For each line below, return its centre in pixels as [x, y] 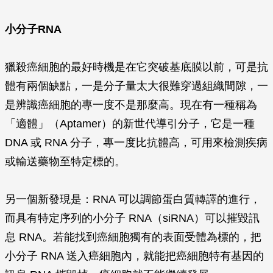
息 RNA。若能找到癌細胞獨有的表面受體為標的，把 [133, 237]
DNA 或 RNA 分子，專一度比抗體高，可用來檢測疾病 [136, 143]
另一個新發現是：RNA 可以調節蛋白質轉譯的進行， [133, 199]
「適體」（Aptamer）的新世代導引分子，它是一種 [130, 124]
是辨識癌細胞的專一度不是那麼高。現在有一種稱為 [131, 105]
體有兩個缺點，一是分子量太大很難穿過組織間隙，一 [136, 86]
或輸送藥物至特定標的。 [65, 161]
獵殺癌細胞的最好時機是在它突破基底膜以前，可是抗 [136, 67]
